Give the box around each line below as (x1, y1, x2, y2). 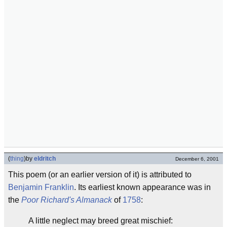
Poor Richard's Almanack (21, 196, 112, 204)
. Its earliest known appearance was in (74, 183, 211, 192)
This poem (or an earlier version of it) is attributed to (8, 170, 192, 179)
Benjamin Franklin (8, 183, 74, 192)
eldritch (34, 155, 56, 162)
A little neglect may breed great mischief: (28, 216, 173, 225)
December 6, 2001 (175, 156, 219, 162)
